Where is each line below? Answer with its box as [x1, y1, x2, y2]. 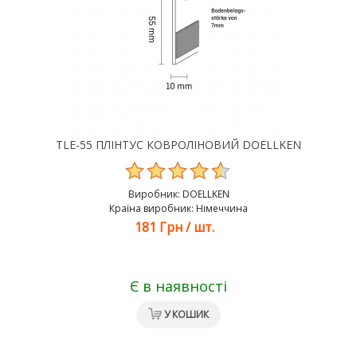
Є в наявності [130, 277, 227, 296]
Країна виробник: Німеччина [109, 202, 248, 215]
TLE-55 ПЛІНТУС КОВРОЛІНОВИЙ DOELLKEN [56, 137, 301, 152]
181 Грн [135, 218, 182, 236]
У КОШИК [164, 308, 209, 321]
